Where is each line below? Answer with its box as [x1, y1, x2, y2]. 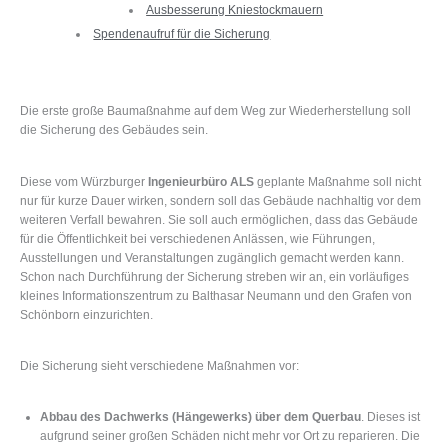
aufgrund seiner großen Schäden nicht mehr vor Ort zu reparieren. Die [40, 429, 420, 444]
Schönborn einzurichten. [20, 307, 153, 322]
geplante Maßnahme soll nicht [254, 174, 421, 189]
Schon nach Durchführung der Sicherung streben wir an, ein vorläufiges [20, 269, 409, 284]
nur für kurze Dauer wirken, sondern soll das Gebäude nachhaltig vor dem [20, 193, 421, 208]
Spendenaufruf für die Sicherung [93, 27, 271, 42]
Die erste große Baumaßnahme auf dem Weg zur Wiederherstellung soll [20, 104, 411, 119]
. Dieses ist [361, 410, 420, 425]
